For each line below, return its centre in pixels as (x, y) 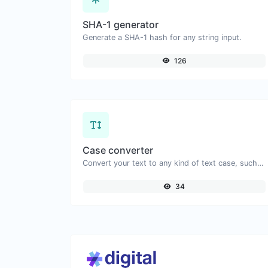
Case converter (118, 150)
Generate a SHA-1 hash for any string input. (162, 37)
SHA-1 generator (121, 24)
